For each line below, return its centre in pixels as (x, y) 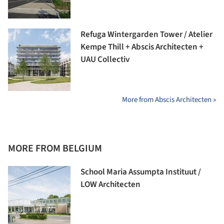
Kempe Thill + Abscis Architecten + (142, 47)
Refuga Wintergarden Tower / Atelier (146, 34)
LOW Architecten (110, 184)
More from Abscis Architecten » (169, 99)
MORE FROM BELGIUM (55, 148)
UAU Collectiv (105, 59)
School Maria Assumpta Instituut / (141, 172)
